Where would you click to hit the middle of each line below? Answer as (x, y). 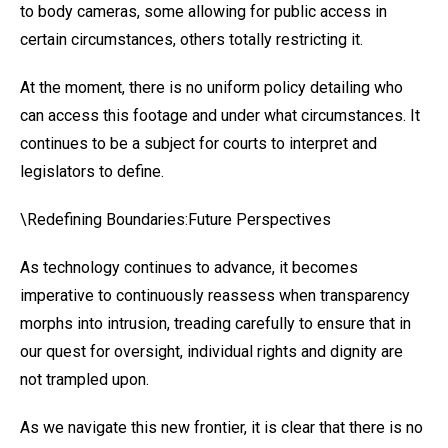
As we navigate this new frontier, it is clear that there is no (221, 427)
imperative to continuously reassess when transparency (215, 295)
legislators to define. (92, 171)
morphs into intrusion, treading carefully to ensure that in (215, 323)
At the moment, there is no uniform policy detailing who (211, 87)
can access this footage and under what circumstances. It (220, 115)
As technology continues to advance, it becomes (189, 267)
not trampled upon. (84, 379)
